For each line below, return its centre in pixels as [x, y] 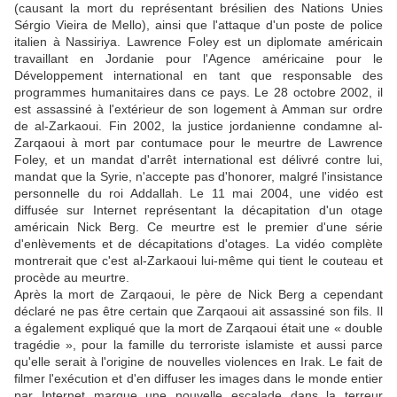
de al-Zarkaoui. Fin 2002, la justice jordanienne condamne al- [198, 126]
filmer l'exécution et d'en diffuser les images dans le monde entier [198, 379]
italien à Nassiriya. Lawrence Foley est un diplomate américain [198, 42]
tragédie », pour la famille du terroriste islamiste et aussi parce [198, 345]
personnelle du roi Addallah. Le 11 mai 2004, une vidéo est [198, 194]
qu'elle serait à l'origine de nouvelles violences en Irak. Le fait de [198, 362]
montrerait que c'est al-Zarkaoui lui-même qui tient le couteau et [198, 261]
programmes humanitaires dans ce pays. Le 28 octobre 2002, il [198, 93]
